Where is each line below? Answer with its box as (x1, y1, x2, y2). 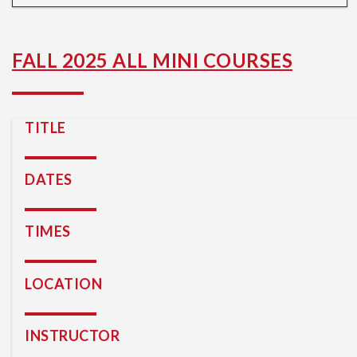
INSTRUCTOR (25, 326, 120, 344)
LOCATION (25, 274, 102, 292)
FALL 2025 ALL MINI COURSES (12, 49, 292, 72)
